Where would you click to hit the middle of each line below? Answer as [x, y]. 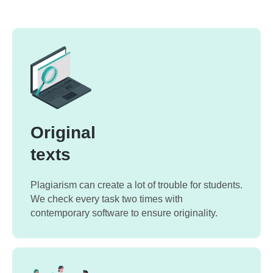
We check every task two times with [107, 199]
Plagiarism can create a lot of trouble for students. [136, 185]
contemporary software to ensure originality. [124, 213]
